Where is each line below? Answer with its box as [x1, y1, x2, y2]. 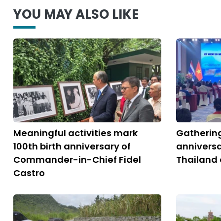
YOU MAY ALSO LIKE [13, 5, 139, 23]
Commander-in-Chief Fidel [13, 153, 141, 166]
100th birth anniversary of [13, 140, 131, 152]
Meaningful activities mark [13, 127, 138, 139]
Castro [13, 167, 45, 179]
